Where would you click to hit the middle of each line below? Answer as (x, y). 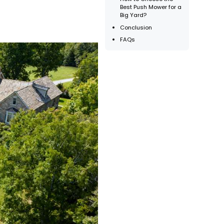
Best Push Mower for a (151, 7)
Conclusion (136, 27)
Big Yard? (133, 15)
